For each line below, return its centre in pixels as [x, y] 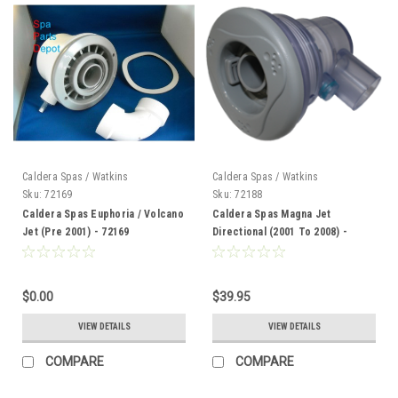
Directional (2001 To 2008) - [280, 231]
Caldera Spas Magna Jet [272, 214]
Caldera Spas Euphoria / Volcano [103, 214]
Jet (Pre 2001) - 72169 [76, 231]
